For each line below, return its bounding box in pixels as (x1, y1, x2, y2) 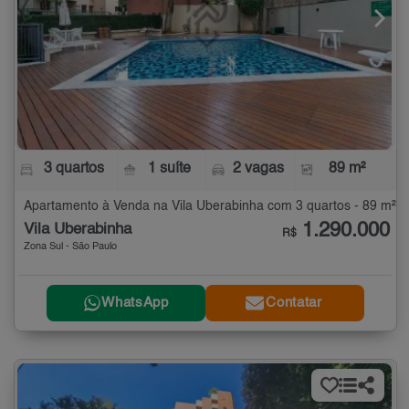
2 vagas (232, 161, 284, 176)
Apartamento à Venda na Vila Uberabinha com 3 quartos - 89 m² (24, 199, 396, 213)
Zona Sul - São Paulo (24, 241, 117, 252)
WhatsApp (101, 296, 169, 310)
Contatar (266, 296, 322, 310)
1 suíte (148, 161, 192, 176)
